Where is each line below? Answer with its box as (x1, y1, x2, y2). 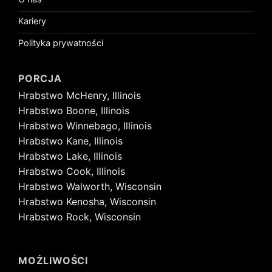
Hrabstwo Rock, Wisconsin (18, 210, 141, 223)
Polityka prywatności (18, 38, 103, 49)
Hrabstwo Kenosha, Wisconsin (18, 195, 156, 208)
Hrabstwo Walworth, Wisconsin (18, 180, 161, 192)
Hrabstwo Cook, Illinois (18, 165, 125, 177)
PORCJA (18, 72, 62, 84)
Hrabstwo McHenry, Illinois (18, 89, 141, 101)
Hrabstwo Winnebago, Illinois (18, 119, 152, 132)
